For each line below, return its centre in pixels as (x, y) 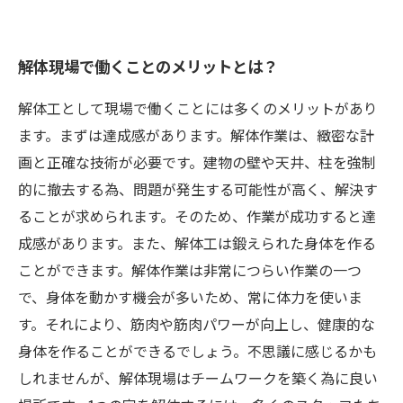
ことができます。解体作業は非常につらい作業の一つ (190, 270)
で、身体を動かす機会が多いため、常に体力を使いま (190, 297)
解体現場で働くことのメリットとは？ (148, 66)
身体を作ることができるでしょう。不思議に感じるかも (197, 351)
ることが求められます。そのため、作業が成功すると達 (197, 216)
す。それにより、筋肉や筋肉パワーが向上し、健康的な (197, 324)
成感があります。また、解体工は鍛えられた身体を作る (197, 243)
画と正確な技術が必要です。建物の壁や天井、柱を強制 (197, 162)
